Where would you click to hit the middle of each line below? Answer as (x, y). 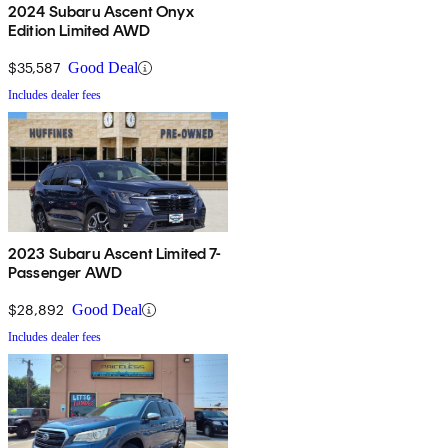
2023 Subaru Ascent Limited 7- (115, 254)
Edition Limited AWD (79, 31)
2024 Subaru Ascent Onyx (101, 12)
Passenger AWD (65, 273)
